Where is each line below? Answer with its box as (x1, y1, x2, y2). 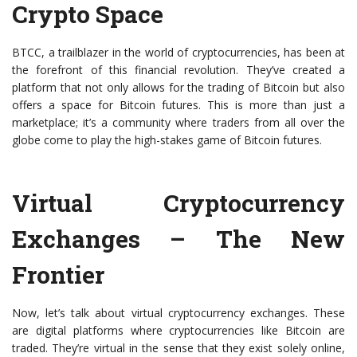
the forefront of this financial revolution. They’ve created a (12, 61, 345, 77)
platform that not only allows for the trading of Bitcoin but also (12, 79, 345, 95)
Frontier (12, 258, 104, 290)
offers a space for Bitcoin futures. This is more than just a (12, 96, 345, 112)
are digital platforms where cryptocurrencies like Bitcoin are (12, 322, 345, 338)
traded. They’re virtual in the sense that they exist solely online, (12, 339, 345, 355)
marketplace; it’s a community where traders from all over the (12, 114, 345, 130)
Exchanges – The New (12, 222, 345, 254)
